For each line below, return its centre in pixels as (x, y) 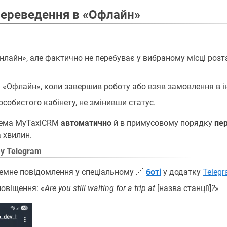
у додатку (182, 172)
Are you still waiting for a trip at (100, 188)
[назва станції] (183, 188)
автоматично (86, 123)
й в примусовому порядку (163, 123)
